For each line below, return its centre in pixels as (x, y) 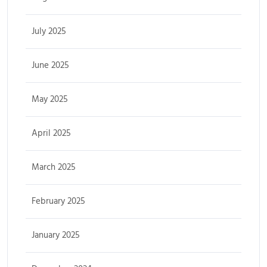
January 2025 (56, 235)
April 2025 (51, 133)
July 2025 (49, 32)
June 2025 (50, 66)
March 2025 (54, 167)
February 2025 (58, 201)
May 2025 (50, 100)
